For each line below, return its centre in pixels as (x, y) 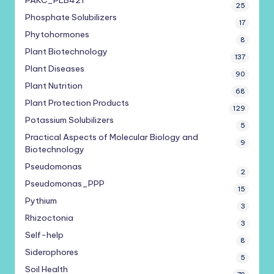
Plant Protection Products (77, 103)
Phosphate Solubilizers (71, 17)
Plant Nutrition (54, 86)
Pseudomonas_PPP (65, 184)
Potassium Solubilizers (69, 120)
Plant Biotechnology (66, 52)
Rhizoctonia (49, 218)
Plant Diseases (55, 69)
